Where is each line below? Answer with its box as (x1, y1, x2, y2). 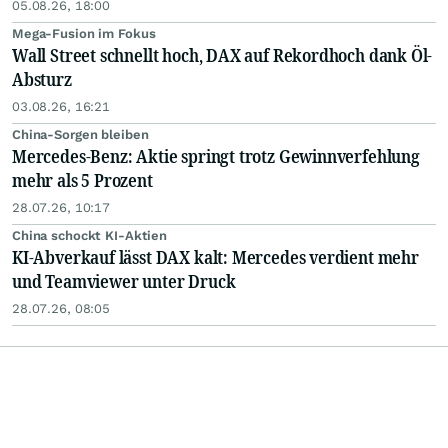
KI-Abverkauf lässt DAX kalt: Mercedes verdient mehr (12, 245, 419, 270)
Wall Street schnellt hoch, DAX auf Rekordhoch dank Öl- (12, 43, 433, 68)
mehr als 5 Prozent (12, 168, 153, 193)
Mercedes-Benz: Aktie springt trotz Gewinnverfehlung (12, 144, 420, 169)
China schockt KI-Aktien (12, 228, 168, 244)
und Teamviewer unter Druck (12, 269, 236, 294)
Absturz (12, 67, 72, 92)
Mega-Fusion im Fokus (12, 26, 156, 42)
